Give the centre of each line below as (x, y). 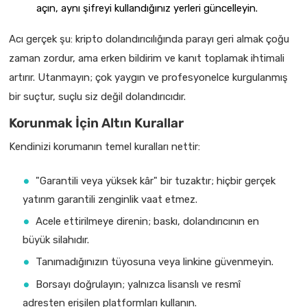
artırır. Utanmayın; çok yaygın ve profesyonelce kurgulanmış (148, 77)
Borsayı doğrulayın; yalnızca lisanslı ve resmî (138, 285)
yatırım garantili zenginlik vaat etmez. (110, 200)
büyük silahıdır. (56, 240)
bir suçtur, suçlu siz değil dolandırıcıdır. (97, 96)
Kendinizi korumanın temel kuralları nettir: (105, 146)
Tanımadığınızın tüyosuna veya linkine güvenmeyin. (155, 262)
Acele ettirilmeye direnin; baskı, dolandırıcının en (147, 222)
